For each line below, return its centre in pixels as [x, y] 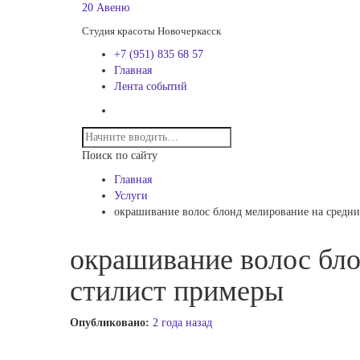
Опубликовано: [111, 323]
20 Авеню [106, 8]
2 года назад [182, 323]
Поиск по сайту [120, 155]
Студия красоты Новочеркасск [151, 31]
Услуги [131, 196]
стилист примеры [177, 291]
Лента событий [151, 86]
